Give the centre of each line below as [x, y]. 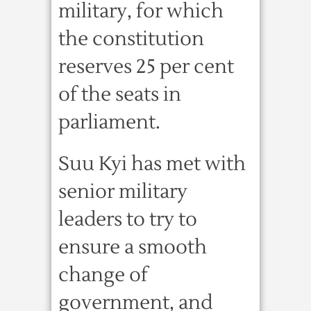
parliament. [109, 122]
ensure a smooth [133, 247]
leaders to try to [128, 219]
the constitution [131, 39]
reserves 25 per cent [146, 67]
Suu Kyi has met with [152, 164]
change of [103, 275]
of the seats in [120, 94]
